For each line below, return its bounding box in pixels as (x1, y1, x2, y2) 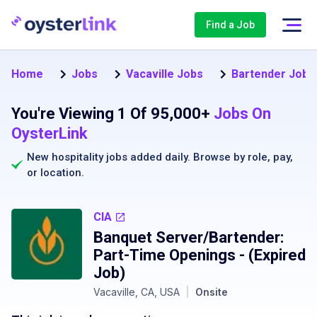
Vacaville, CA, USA (93, 286, 180, 298)
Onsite (195, 286, 228, 298)
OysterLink (11, 125, 88, 142)
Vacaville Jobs (126, 67, 203, 81)
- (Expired (236, 246, 306, 264)
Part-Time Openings (93, 246, 236, 264)
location (40, 166, 81, 179)
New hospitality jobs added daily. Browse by (27, 151, 245, 163)
